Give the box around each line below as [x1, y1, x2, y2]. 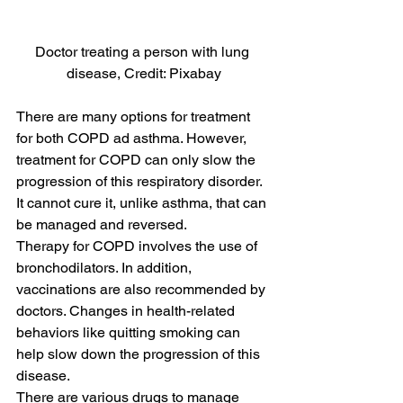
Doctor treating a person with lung [35, 43, 253, 61]
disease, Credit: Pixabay [67, 65, 221, 83]
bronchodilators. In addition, [16, 259, 195, 277]
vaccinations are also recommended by [16, 281, 269, 299]
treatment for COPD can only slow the [16, 151, 259, 169]
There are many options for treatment [16, 108, 254, 126]
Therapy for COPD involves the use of [16, 237, 261, 255]
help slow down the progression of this [16, 345, 264, 363]
